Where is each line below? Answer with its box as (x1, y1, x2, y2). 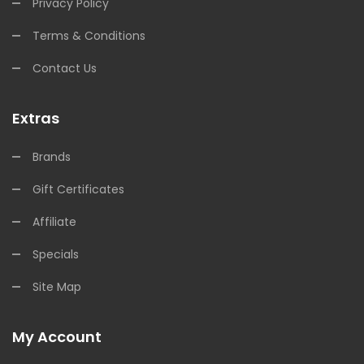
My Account (12, 327, 102, 347)
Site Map (32, 279, 81, 295)
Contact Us (32, 60, 97, 76)
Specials (32, 246, 79, 262)
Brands (32, 149, 71, 165)
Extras (12, 108, 59, 128)
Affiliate (32, 214, 76, 230)
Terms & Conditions (32, 28, 145, 44)
